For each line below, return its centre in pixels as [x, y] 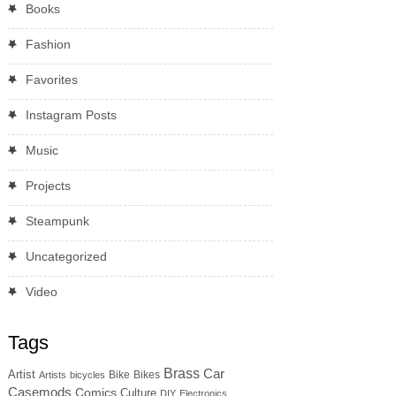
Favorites [51, 79]
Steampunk [57, 221]
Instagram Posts [71, 114]
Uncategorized [66, 256]
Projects [48, 185]
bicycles [87, 374]
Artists [52, 374]
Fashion [48, 44]
